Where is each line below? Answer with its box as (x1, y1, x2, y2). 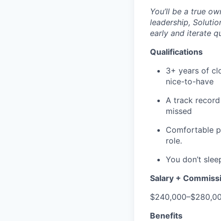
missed (166, 106, 192, 116)
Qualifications (150, 46, 203, 57)
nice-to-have (166, 76, 214, 86)
